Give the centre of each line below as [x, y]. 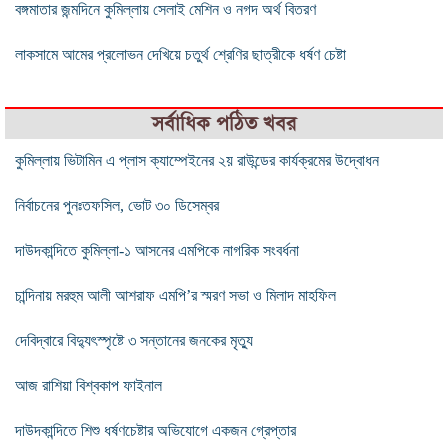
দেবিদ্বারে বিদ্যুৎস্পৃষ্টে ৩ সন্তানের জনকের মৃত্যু [134, 340]
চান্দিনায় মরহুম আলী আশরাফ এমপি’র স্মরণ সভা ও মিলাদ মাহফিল [175, 295]
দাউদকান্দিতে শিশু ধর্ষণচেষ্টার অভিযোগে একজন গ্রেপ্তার [155, 430]
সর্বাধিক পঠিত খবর [224, 123]
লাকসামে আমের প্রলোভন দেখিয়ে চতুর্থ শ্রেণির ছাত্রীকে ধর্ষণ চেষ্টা [180, 54]
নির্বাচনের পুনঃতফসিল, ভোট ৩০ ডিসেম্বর [117, 205]
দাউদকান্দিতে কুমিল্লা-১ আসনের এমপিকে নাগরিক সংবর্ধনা [157, 250]
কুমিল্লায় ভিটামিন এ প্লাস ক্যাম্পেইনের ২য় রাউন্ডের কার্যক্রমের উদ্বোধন [197, 160]
